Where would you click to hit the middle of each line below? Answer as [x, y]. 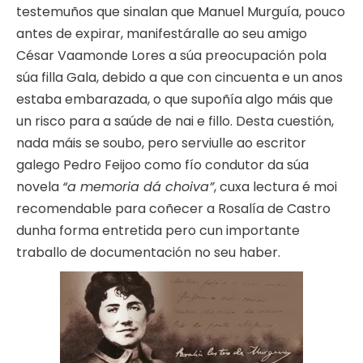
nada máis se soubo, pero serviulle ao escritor [161, 143]
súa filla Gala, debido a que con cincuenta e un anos [179, 78]
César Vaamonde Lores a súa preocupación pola [171, 56]
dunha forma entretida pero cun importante [158, 231]
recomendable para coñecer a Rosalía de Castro [173, 209]
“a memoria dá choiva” [138, 187]
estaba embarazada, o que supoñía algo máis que [175, 100]
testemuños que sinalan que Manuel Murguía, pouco [181, 12]
